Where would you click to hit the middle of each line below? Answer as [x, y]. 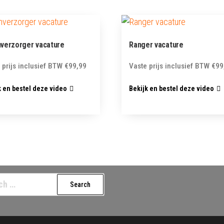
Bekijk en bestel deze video [172, 89]
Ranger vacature [156, 44]
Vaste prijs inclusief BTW [169, 66]
